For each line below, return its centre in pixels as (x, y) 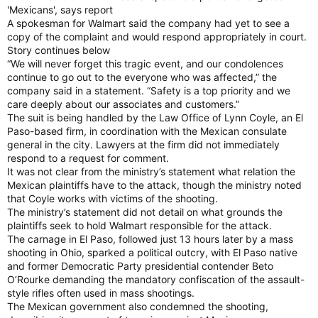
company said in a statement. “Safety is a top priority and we (149, 91)
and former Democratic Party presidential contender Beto (140, 266)
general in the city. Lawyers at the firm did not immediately (143, 144)
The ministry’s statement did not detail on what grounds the (145, 212)
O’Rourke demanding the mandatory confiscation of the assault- (156, 279)
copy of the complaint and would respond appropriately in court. (157, 37)
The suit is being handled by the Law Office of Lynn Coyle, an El (155, 117)
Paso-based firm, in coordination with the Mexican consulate (147, 131)
